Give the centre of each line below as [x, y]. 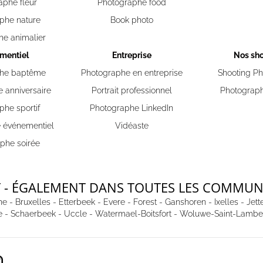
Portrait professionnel [131, 90]
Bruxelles [33, 202]
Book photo [131, 20]
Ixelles [226, 202]
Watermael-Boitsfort [133, 214]
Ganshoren [185, 202]
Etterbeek [77, 202]
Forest [145, 202]
